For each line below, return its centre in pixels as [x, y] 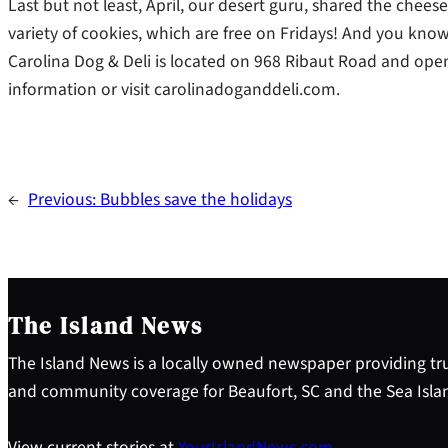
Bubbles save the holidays [196, 200]
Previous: [64, 200]
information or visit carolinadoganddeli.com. [174, 90]
